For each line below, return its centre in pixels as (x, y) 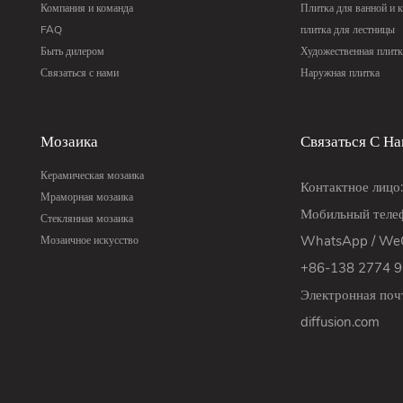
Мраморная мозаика (87, 197)
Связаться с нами (80, 72)
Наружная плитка (340, 72)
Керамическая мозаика (93, 176)
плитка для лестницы (347, 29)
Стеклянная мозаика (87, 219)
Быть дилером (73, 51)
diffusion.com (340, 322)
